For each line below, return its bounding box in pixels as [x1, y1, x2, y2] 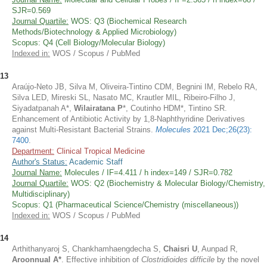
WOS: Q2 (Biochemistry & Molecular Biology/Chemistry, [69, 179, 265, 188]
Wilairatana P [74, 104, 123, 113]
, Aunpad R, [197, 244, 238, 253]
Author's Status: [12, 157, 67, 166]
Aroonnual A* [12, 255, 61, 264]
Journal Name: [12, 168, 62, 177]
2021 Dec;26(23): [193, 125, 252, 134]
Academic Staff [67, 157, 123, 166]
